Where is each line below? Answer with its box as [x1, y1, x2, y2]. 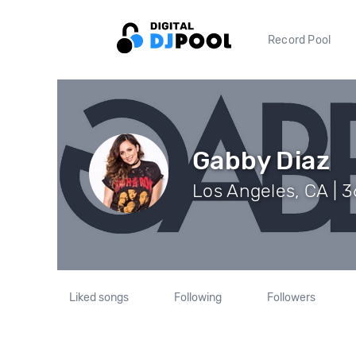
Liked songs [69, 291, 130, 304]
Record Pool [268, 33, 331, 47]
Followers [266, 291, 315, 304]
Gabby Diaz [192, 145, 330, 176]
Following [173, 291, 222, 304]
